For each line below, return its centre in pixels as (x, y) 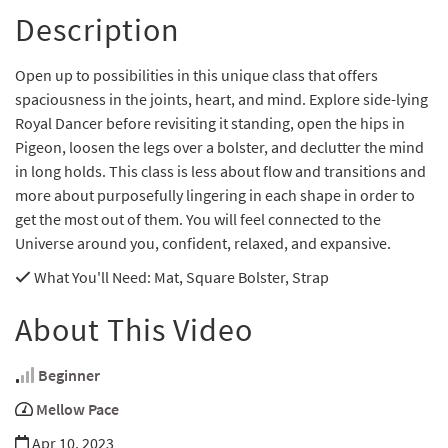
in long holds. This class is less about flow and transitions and (220, 171)
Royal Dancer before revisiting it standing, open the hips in (210, 123)
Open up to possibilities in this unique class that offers (196, 75)
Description (97, 30)
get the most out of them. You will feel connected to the (198, 219)
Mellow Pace (77, 409)
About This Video (134, 330)
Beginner (69, 375)
